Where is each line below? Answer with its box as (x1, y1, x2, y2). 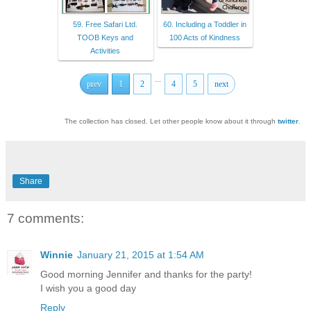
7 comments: (7, 211, 84, 226)
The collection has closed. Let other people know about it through (65, 117, 278, 126)
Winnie (40, 249, 73, 260)
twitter (278, 117, 299, 126)
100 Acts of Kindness (169, 33, 240, 42)
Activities (90, 47, 120, 56)
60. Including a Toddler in (162, 20, 246, 29)
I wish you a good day (40, 282, 136, 294)
